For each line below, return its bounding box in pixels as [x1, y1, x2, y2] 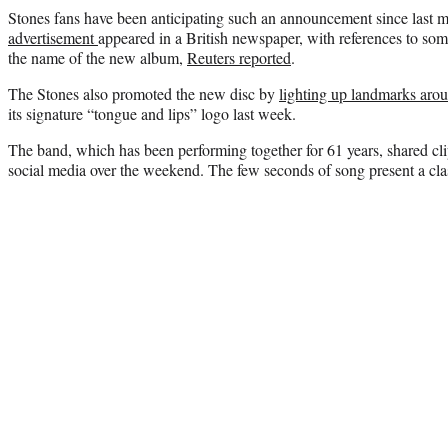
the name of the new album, [8, 46, 187, 68]
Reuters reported [187, 46, 291, 68]
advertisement [8, 26, 98, 48]
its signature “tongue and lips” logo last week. [8, 102, 296, 124]
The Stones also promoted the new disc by [8, 82, 279, 104]
